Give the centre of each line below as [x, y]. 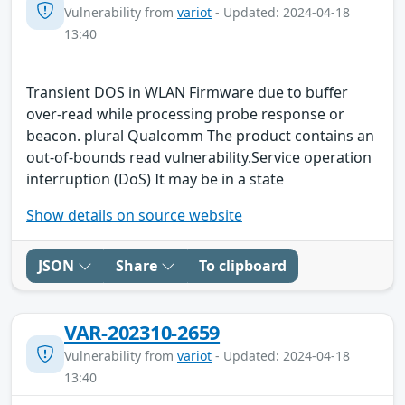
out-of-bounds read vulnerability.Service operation [199, 157]
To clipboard [243, 265]
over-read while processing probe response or [185, 113]
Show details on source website [134, 215]
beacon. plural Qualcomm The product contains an [200, 135]
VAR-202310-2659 [142, 332]
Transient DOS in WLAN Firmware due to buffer [187, 92]
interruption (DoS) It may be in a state [155, 179]
